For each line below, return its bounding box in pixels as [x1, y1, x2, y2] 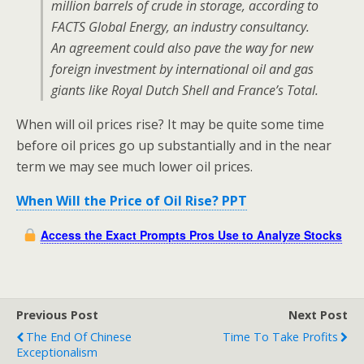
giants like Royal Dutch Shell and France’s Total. [51, 81, 318, 99]
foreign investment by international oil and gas [51, 60, 314, 78]
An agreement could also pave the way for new [51, 39, 313, 57]
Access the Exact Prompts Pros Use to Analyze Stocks [40, 227, 342, 243]
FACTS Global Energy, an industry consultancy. [51, 18, 310, 36]
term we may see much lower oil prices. [16, 158, 253, 175]
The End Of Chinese [26, 329, 132, 344]
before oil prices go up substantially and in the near [16, 136, 331, 154]
